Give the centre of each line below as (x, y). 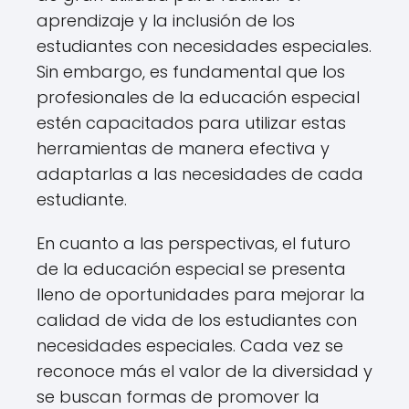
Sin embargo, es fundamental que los (191, 72)
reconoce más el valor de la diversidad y (204, 371)
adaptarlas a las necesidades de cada (200, 174)
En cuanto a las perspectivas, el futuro (194, 243)
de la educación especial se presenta (191, 269)
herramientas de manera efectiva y (183, 148)
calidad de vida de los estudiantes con (197, 320)
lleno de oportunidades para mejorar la (201, 294)
